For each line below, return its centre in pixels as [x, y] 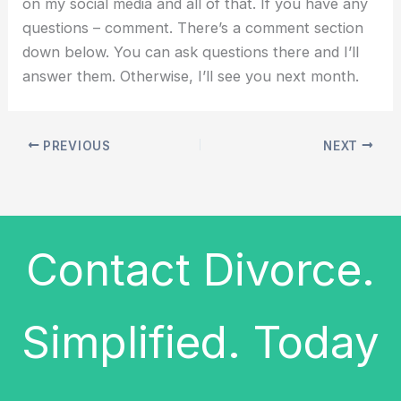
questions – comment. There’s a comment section [193, 27]
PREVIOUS [75, 145]
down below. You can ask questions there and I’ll [191, 51]
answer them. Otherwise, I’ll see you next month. [191, 76]
